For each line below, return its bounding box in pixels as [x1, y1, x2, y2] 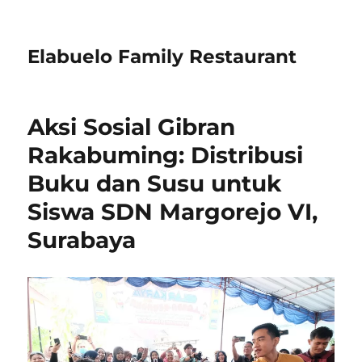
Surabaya [27, 226, 137, 254]
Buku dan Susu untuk [27, 170, 282, 197]
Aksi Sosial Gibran [27, 113, 236, 141]
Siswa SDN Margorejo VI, [27, 198, 318, 225]
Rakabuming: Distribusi [27, 141, 304, 169]
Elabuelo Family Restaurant [27, 45, 297, 68]
